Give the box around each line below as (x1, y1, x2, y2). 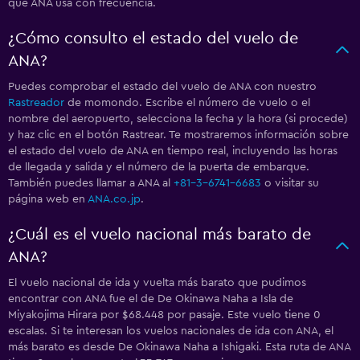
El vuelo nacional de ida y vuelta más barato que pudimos (8, 277, 306, 289)
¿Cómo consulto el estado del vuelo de (8, 31, 298, 47)
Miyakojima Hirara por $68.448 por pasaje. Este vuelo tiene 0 (8, 309, 321, 321)
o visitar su (261, 178, 319, 190)
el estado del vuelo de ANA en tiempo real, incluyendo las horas (8, 145, 337, 157)
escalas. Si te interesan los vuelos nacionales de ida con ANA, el (8, 325, 333, 337)
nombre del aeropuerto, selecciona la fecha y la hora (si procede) (8, 113, 348, 125)
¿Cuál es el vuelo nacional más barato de (8, 227, 311, 243)
